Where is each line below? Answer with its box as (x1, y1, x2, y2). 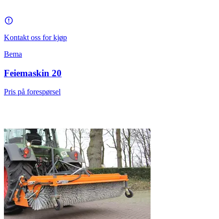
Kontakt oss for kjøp (4, 33, 67, 42)
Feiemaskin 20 (4, 67, 62, 78)
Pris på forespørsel (4, 88, 61, 96)
